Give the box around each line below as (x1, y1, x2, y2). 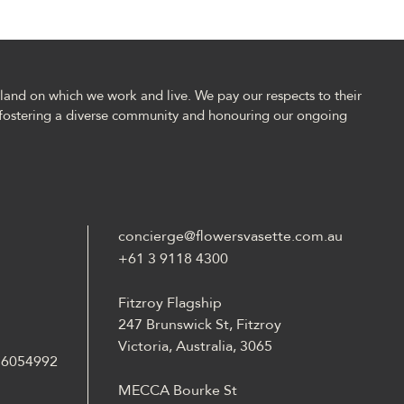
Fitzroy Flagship (118, 292, 222, 313)
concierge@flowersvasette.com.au (118, 225, 343, 246)
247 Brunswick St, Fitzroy (118, 314, 281, 335)
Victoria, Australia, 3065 (118, 335, 272, 356)
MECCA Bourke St (118, 380, 237, 400)
